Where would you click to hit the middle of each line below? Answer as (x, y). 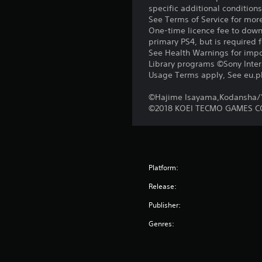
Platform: (164, 168)
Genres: (162, 224)
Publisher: (165, 205)
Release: (163, 187)
